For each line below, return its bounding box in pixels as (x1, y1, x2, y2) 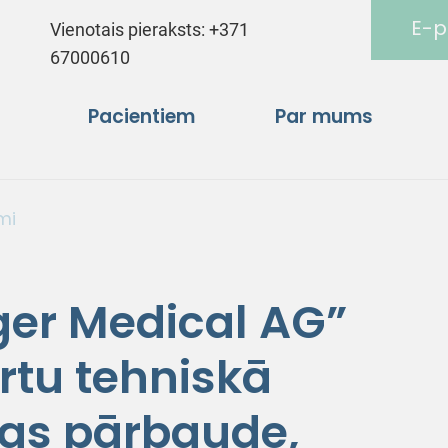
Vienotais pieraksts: (50, 19, 210, 40)
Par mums (275, 104, 373, 128)
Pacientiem (88, 104, 195, 128)
